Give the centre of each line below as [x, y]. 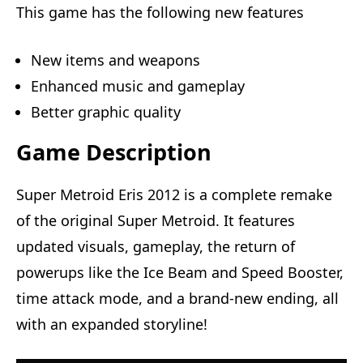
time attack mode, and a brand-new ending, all [177, 298]
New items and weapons [115, 60]
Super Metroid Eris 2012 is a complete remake [174, 194]
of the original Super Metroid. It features [156, 220]
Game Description [114, 152]
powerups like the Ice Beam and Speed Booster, [180, 272]
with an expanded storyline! [112, 324]
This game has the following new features [160, 12]
